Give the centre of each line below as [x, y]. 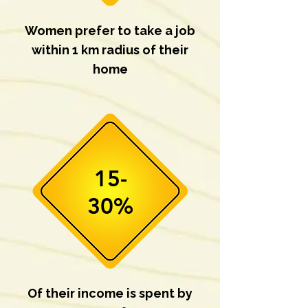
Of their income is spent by [110, 293]
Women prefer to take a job [110, 31]
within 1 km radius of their [110, 50]
